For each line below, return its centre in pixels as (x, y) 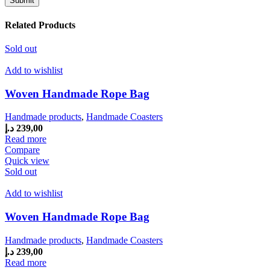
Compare (22, 150)
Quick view (27, 161)
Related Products (40, 25)
